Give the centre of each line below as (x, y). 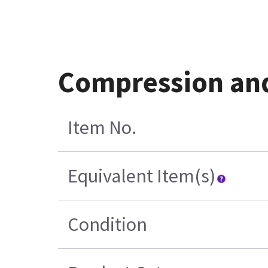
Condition (108, 224)
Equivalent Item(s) (142, 176)
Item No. (102, 127)
